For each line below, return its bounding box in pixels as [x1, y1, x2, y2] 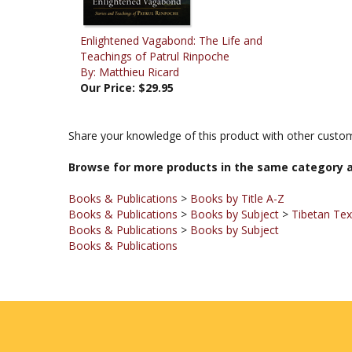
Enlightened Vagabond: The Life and [80, 7, 262, 22]
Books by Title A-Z [190, 165, 284, 180]
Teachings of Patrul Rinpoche [80, 23, 229, 38]
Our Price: [80, 54, 135, 69]
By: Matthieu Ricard [80, 38, 179, 53]
